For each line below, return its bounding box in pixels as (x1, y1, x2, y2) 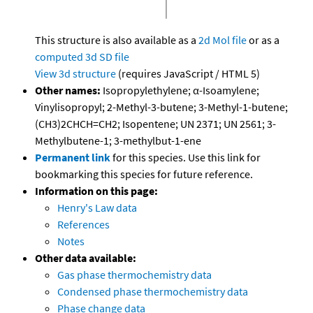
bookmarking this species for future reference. (35, 167, 253, 182)
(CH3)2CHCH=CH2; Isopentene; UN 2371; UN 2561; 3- (35, 117, 276, 131)
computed (35, 50, 83, 64)
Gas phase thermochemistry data (57, 268, 212, 282)
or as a (247, 33, 279, 48)
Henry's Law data (57, 201, 137, 215)
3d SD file (85, 50, 129, 64)
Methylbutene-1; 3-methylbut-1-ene (35, 133, 201, 148)
